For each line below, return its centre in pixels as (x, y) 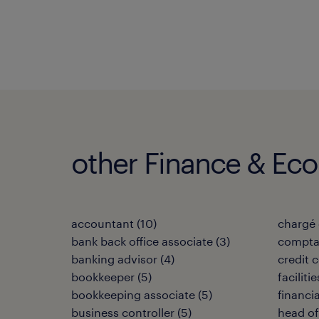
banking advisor (114, 259)
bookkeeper (103, 277)
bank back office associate (142, 241)
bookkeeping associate (133, 294)
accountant (103, 223)
